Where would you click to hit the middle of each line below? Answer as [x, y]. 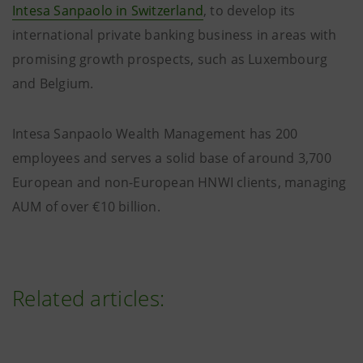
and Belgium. [53, 83]
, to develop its [250, 11]
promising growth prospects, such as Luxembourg [170, 59]
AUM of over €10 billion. [86, 207]
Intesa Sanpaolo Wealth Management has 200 [155, 134]
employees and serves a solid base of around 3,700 [172, 158]
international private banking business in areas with [175, 35]
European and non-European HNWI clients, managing [179, 182]
